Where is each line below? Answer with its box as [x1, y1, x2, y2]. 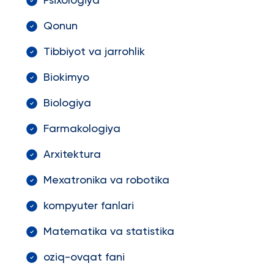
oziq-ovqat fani [43, 252, 125, 263]
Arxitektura [43, 149, 101, 160]
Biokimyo [43, 72, 89, 83]
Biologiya [43, 98, 91, 109]
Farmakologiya [43, 124, 120, 135]
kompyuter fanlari [43, 201, 134, 212]
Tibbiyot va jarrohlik [43, 46, 145, 57]
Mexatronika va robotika [43, 175, 169, 186]
